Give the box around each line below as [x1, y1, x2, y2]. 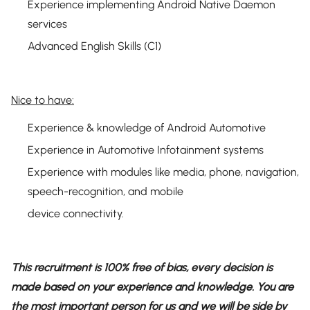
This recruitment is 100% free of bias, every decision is [11, 261, 273, 274]
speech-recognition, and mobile [28, 185, 183, 198]
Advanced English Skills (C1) [28, 39, 161, 53]
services [28, 17, 67, 30]
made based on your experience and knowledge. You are [11, 280, 293, 293]
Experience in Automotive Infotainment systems [28, 143, 264, 156]
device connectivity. [28, 207, 124, 220]
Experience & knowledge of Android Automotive [28, 121, 266, 134]
